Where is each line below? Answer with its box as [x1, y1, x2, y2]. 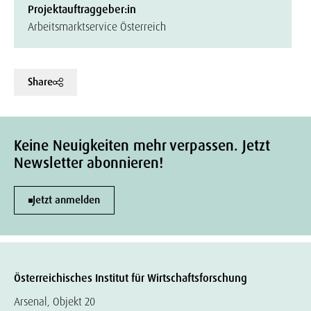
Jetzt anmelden [33, 193, 100, 208]
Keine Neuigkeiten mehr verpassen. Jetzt [14, 136, 270, 156]
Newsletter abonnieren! [14, 153, 163, 174]
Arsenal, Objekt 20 [14, 294, 95, 310]
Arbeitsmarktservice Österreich [28, 19, 166, 34]
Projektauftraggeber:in [28, 2, 136, 17]
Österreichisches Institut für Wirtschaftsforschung [14, 271, 247, 286]
